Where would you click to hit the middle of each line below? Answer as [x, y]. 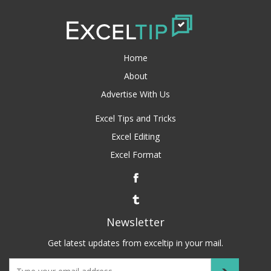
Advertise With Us [135, 94]
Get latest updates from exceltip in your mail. [135, 243]
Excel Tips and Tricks [135, 119]
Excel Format [135, 155]
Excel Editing [135, 137]
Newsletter [135, 222]
